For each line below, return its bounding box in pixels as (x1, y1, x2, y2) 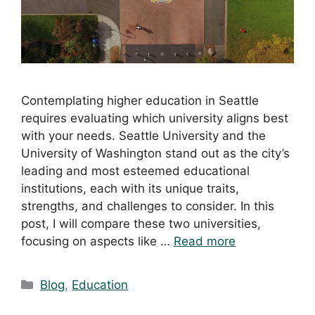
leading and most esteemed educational (21, 164, 250, 179)
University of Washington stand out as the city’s (21, 146, 290, 161)
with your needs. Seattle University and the (21, 129, 266, 143)
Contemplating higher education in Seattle (21, 94, 259, 108)
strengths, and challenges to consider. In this (21, 199, 274, 214)
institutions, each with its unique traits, (21, 181, 239, 196)
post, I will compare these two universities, (21, 217, 261, 231)
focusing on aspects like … (21, 234, 174, 249)
